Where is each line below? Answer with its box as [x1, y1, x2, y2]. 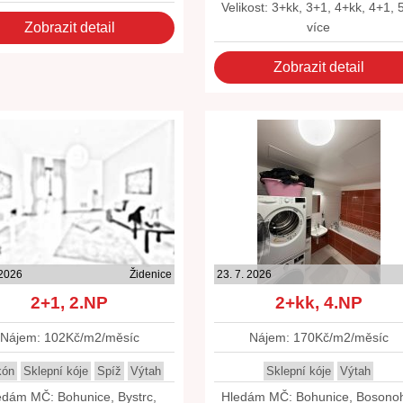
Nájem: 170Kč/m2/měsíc [248, 330, 389, 345]
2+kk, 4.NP [274, 293, 363, 312]
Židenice [129, 268, 172, 281]
